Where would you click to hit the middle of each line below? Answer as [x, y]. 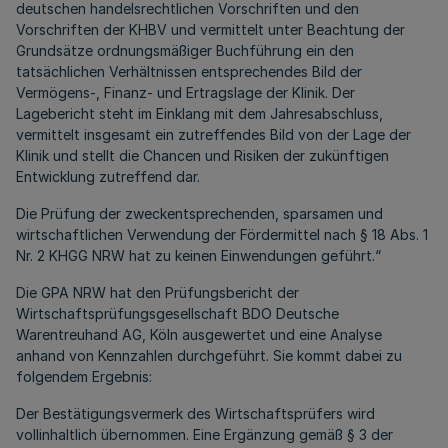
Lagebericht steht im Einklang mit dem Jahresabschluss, [199, 113]
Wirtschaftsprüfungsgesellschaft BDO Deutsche [177, 313]
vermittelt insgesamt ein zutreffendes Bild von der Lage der [213, 134]
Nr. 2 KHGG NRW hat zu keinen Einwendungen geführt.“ [198, 255]
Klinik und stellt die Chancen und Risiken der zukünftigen [202, 155]
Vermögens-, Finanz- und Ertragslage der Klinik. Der [185, 92]
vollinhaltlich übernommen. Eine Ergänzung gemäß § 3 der [204, 434]
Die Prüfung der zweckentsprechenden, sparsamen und [199, 213]
